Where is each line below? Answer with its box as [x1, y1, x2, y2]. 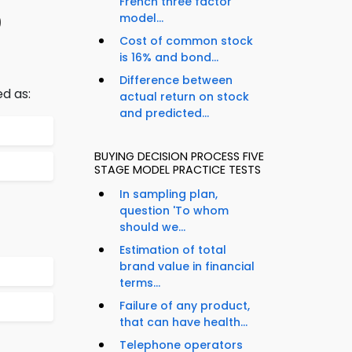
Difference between [119, 72, 233, 89]
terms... [119, 275, 160, 291]
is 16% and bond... [119, 49, 218, 66]
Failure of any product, [119, 298, 250, 314]
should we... [119, 219, 185, 236]
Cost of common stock [119, 33, 253, 49]
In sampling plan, [119, 186, 218, 203]
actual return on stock [119, 89, 249, 105]
